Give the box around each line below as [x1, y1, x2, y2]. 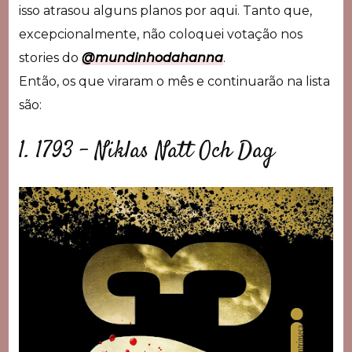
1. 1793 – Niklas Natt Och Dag [18, 134, 274, 169]
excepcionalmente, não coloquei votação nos [18, 26, 302, 42]
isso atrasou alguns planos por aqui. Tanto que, [18, 2, 312, 18]
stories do [18, 49, 82, 65]
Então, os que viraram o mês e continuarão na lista [18, 73, 330, 89]
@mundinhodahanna [81, 49, 223, 65]
